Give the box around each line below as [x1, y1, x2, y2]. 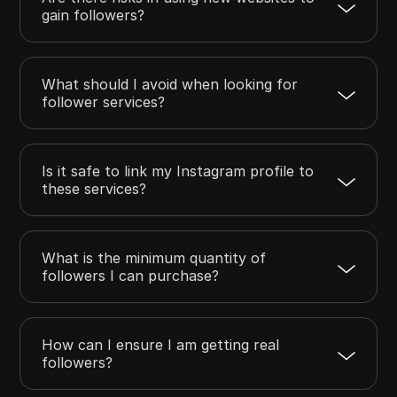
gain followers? [42, 5, 145, 24]
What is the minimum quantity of [42, 248, 267, 267]
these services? [42, 179, 147, 198]
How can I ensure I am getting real [42, 335, 280, 354]
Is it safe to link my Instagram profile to [42, 161, 315, 180]
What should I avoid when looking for [42, 74, 299, 93]
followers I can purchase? [42, 266, 220, 284]
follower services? [42, 92, 166, 111]
